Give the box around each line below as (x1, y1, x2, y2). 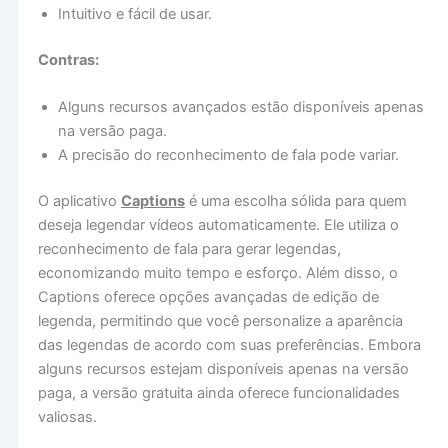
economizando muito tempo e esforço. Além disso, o (37, 264, 398, 283)
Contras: (37, 51, 99, 69)
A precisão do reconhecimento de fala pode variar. (57, 146, 399, 165)
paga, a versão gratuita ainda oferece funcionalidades (37, 384, 400, 403)
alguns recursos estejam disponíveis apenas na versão (37, 360, 409, 379)
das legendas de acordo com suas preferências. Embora (37, 336, 421, 355)
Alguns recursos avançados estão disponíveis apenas (57, 98, 424, 117)
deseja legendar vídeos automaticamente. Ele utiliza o (37, 216, 399, 235)
